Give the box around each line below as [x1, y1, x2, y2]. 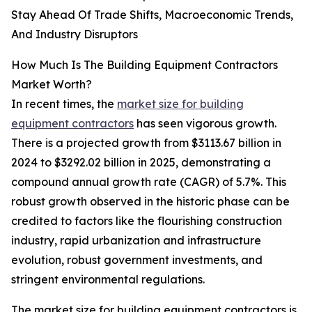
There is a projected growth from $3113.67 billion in [11, 136, 281, 150]
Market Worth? [11, 77, 92, 92]
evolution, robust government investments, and [11, 253, 263, 267]
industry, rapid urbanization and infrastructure [11, 233, 261, 248]
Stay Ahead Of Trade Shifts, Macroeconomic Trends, [11, 8, 293, 22]
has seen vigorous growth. [134, 116, 276, 131]
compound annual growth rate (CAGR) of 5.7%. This [11, 175, 286, 189]
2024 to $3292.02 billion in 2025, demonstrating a [11, 155, 271, 170]
